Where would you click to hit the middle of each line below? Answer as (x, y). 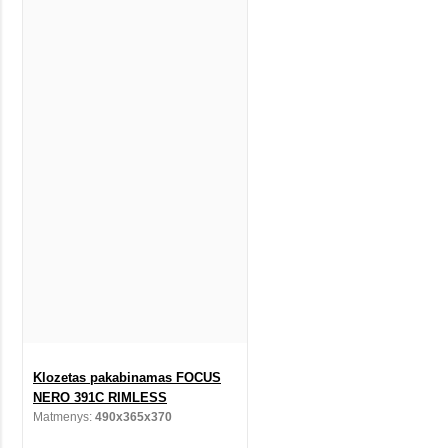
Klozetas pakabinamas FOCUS (127, 377)
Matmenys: (64, 416)
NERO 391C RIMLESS (100, 397)
